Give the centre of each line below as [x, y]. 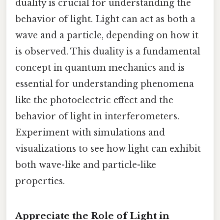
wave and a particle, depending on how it [107, 36]
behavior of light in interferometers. [97, 117]
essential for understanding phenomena [105, 84]
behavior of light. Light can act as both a [105, 19]
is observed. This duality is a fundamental [108, 52]
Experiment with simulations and [90, 133]
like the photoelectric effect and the [94, 100]
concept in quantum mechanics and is [100, 68]
